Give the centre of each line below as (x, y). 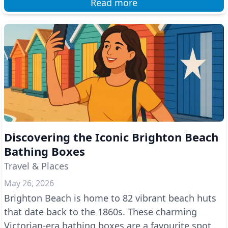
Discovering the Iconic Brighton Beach (111, 137)
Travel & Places (36, 166)
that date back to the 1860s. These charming (101, 212)
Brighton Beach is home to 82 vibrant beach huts (110, 198)
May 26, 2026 (29, 183)
